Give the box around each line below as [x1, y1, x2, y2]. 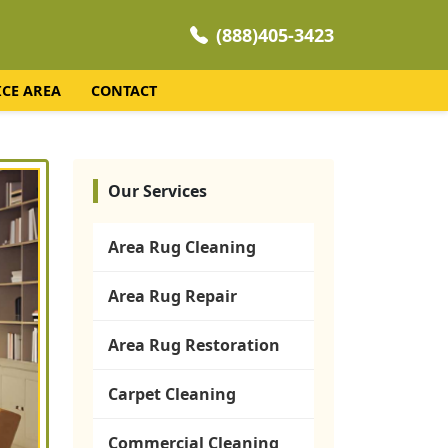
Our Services [108, 180, 207, 202]
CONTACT [90, 81, 157, 100]
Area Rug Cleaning [108, 236, 256, 258]
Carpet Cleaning [108, 383, 236, 405]
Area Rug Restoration [108, 334, 280, 356]
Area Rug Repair [108, 285, 237, 307]
